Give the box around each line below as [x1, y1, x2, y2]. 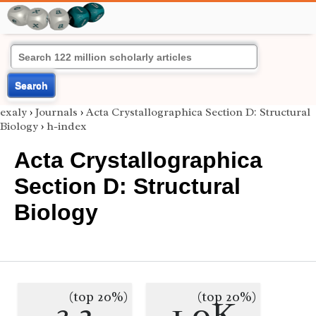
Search [15, 80, 48, 91]
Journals [35, 105, 78, 119]
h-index [47, 119, 87, 133]
